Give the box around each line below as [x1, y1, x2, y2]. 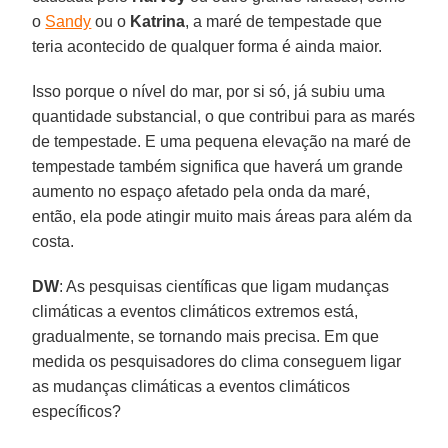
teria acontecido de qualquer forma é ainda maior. [32, 37, 383, 55]
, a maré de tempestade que [185, 12, 383, 30]
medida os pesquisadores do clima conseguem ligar [32, 352, 402, 370]
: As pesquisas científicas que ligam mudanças [59, 277, 390, 295]
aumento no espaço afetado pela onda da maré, [32, 182, 371, 200]
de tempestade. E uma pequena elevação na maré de [32, 132, 412, 150]
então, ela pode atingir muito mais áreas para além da [32, 207, 413, 225]
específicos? [32, 402, 122, 420]
